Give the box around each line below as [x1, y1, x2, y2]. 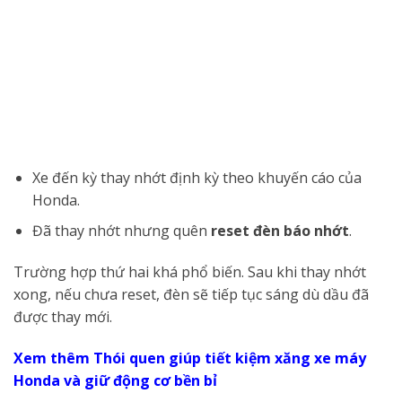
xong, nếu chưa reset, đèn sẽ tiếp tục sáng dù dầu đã [13, 284, 369, 305]
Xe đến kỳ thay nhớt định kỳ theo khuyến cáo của [31, 167, 362, 188]
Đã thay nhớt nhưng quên [31, 221, 211, 241]
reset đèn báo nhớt [210, 221, 349, 241]
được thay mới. [13, 307, 112, 328]
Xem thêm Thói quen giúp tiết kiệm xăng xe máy [13, 348, 366, 368]
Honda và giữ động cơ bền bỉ [13, 371, 217, 390]
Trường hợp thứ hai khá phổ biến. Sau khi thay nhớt [13, 262, 366, 283]
